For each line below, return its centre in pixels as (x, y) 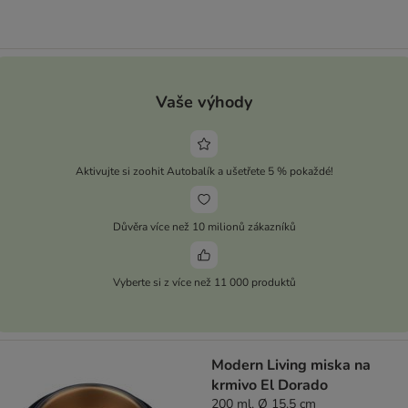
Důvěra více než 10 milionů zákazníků (204, 226)
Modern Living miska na (291, 366)
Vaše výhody (204, 102)
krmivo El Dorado (270, 386)
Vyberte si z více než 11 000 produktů (204, 282)
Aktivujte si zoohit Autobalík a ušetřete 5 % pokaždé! (204, 171)
